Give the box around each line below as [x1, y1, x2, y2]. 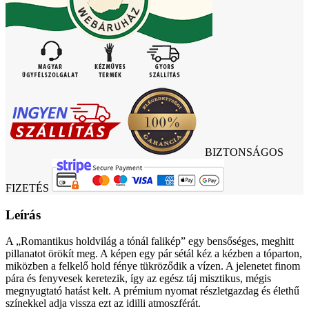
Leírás [6, 207, 41, 222]
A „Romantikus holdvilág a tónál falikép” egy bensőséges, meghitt [6, 235, 294, 248]
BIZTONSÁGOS [197, 146, 283, 158]
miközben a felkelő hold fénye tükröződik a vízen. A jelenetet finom [6, 260, 300, 272]
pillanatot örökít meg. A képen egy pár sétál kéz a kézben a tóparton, [6, 248, 302, 260]
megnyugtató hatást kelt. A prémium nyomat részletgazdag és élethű [6, 285, 299, 297]
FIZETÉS [6, 181, 52, 194]
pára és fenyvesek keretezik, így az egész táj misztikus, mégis [6, 272, 271, 285]
